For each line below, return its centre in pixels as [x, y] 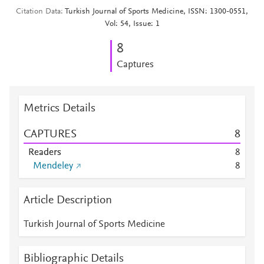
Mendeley [53, 166]
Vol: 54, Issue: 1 [132, 24]
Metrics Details [60, 108]
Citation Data [38, 12]
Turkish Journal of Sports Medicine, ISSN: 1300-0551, [156, 12]
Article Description [68, 200]
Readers [45, 153]
